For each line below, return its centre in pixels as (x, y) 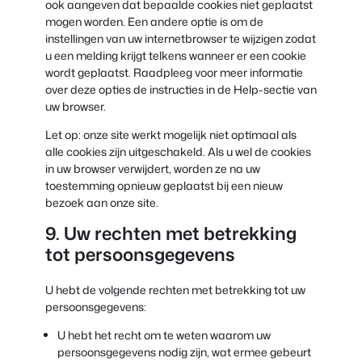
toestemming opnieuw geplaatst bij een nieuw (164, 185)
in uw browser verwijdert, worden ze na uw (153, 168)
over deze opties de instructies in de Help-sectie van (181, 89)
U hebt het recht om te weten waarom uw (164, 335)
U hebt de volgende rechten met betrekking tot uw (175, 289)
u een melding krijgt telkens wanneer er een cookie (176, 55)
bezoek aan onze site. (102, 202)
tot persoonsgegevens (140, 254)
